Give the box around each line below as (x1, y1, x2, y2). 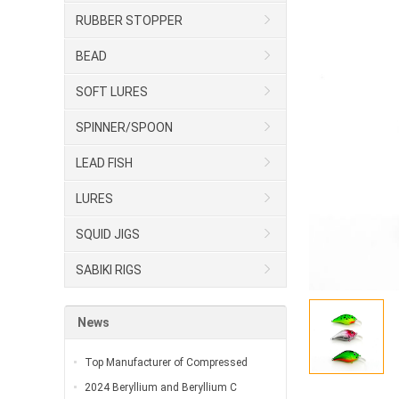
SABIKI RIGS (76, 263, 142, 278)
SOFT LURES (76, 85, 148, 100)
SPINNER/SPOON (76, 120, 173, 135)
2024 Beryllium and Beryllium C (85, 381, 237, 395)
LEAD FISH (76, 156, 133, 171)
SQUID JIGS (76, 227, 140, 242)
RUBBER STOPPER (76, 13, 183, 28)
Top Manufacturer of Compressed (85, 356, 248, 370)
